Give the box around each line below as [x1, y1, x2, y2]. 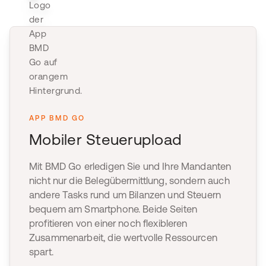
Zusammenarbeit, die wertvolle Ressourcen [29, 232, 217, 243]
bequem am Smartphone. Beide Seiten [29, 204, 198, 214]
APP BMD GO [29, 114, 85, 122]
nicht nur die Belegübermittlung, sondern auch [29, 175, 230, 186]
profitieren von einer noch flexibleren [29, 218, 188, 229]
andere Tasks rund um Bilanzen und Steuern [29, 189, 221, 200]
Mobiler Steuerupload [29, 131, 182, 148]
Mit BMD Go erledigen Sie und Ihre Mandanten [29, 161, 232, 172]
